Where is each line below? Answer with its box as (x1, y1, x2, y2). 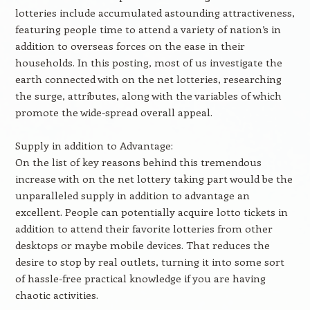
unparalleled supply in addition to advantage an (15, 188, 250, 202)
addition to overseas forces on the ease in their (15, 39, 245, 53)
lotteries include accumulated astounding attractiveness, (15, 6, 295, 19)
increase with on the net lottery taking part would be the (15, 172, 293, 185)
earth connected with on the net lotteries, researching (15, 72, 282, 86)
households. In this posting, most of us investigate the (15, 55, 282, 69)
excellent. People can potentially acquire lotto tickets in (15, 205, 288, 219)
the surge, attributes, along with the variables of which (15, 89, 282, 102)
